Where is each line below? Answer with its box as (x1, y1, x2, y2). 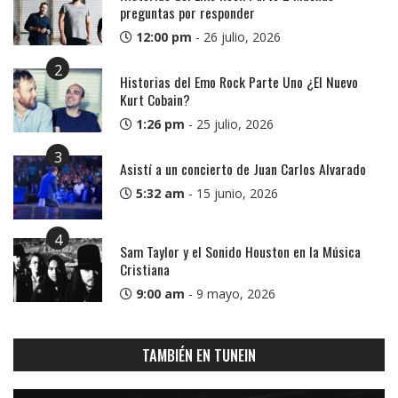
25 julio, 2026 (196, 115, 274, 132)
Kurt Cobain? (120, 88, 190, 110)
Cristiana (120, 258, 170, 280)
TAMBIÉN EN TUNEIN (142, 343, 256, 366)
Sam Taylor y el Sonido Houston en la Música (120, 240, 361, 262)
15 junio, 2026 (196, 184, 278, 202)
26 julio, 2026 (203, 28, 281, 45)
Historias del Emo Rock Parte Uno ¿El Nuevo (120, 70, 358, 92)
